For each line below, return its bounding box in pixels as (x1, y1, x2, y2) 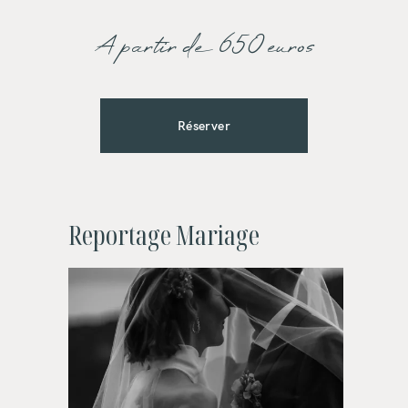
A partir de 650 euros (94, 31, 315, 66)
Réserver (177, 117, 231, 135)
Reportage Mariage (67, 217, 260, 253)
